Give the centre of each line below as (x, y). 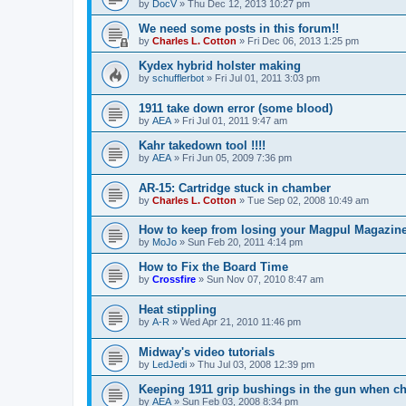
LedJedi (169, 364)
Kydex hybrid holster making (220, 66)
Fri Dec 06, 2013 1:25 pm (303, 41)
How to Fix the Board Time (213, 267)
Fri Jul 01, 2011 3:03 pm (267, 78)
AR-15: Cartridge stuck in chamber (235, 188)
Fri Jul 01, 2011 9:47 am (235, 121)
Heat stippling (178, 309)
